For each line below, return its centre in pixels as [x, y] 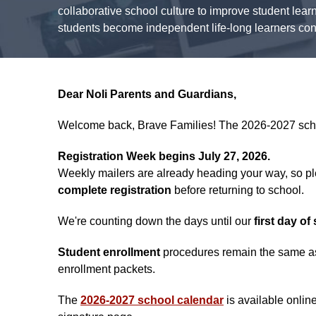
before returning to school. [238, 190]
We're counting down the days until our [156, 221]
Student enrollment [110, 252]
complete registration [115, 190]
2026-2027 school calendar [152, 300]
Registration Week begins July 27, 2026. [164, 156]
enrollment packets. [107, 269]
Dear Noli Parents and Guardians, [147, 94]
